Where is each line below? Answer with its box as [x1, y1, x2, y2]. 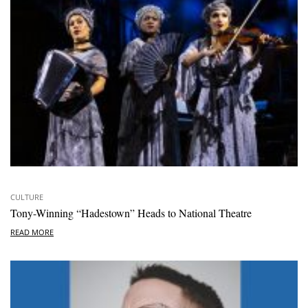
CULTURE [10, 191, 43, 202]
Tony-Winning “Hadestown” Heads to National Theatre [10, 205, 252, 220]
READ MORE [10, 227, 54, 238]
